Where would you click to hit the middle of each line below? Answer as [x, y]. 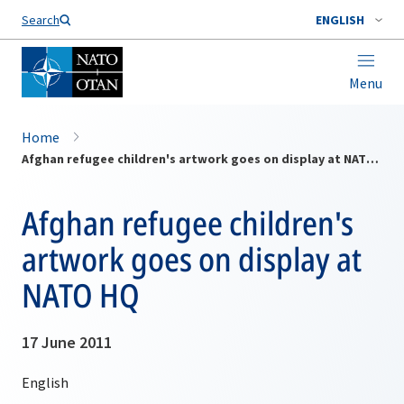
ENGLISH [340, 20]
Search [41, 20]
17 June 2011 [67, 342]
